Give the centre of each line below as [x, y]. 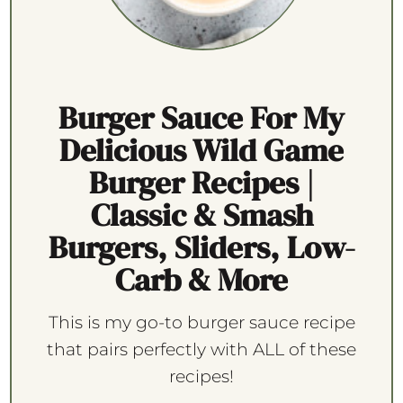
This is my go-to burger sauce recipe [201, 322]
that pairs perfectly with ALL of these [201, 349]
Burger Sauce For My [201, 117]
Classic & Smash [201, 215]
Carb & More [201, 279]
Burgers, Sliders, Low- [201, 247]
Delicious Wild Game [201, 150]
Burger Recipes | [201, 182]
